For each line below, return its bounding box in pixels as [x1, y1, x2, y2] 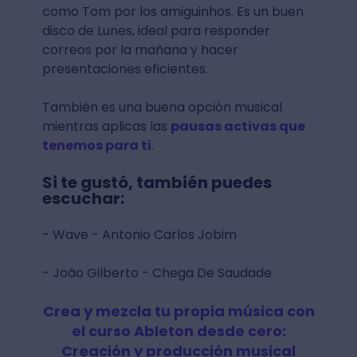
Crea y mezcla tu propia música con [42, 300, 315, 321]
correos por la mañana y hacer [41, 40, 238, 59]
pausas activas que [170, 116, 305, 135]
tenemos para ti [41, 135, 151, 155]
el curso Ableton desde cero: [71, 320, 286, 341]
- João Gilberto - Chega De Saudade [41, 263, 272, 282]
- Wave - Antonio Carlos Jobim [41, 225, 237, 244]
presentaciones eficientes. [41, 59, 208, 78]
